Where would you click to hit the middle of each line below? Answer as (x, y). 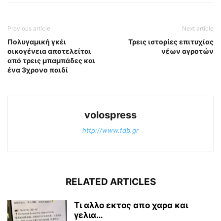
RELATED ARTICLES (110, 182)
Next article (198, 28)
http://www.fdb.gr (110, 130)
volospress (110, 115)
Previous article (29, 28)
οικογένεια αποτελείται (49, 51)
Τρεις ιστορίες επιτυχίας (171, 41)
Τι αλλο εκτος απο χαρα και (131, 205)
